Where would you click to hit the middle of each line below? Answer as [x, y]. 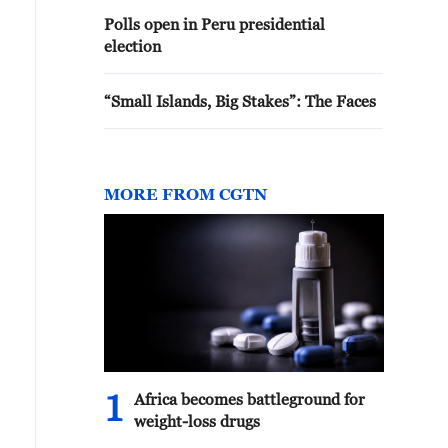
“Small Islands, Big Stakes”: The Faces [240, 101]
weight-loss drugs [197, 421]
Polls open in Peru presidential [214, 24]
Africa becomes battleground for [249, 399]
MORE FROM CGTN [185, 194]
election [132, 46]
